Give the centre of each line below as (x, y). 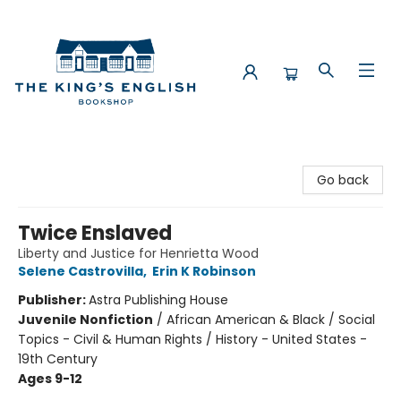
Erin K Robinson (204, 271)
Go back (343, 180)
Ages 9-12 (50, 379)
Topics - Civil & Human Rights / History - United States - (192, 339)
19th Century (58, 359)
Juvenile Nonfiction (85, 320)
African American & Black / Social (271, 320)
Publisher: (53, 300)
